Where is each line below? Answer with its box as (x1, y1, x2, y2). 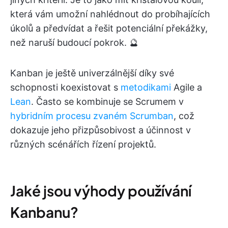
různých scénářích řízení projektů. (10, 139, 156, 150)
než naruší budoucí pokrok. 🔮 (10, 37, 138, 48)
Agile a (171, 82, 202, 93)
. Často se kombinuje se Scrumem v (31, 96, 184, 107)
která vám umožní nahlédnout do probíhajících (10, 9, 210, 20)
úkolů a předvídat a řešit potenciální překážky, (10, 23, 208, 34)
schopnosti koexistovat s (10, 82, 121, 93)
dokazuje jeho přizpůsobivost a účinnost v (10, 125, 191, 136)
